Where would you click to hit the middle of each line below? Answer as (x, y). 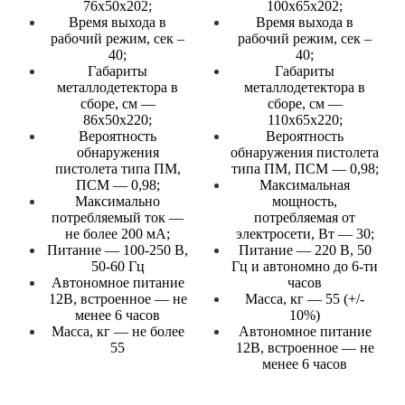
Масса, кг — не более (118, 332)
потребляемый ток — (118, 218)
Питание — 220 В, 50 (305, 250)
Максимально (118, 202)
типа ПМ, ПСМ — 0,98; (305, 169)
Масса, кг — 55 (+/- (305, 299)
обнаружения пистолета (305, 153)
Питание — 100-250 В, (118, 250)
